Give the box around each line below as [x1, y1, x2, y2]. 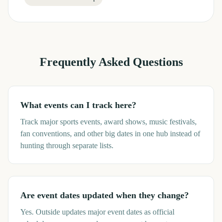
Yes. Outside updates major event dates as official [20, 208, 174, 216]
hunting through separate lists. [20, 141, 113, 150]
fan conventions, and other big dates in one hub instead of [20, 129, 200, 138]
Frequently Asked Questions [39, 55, 183, 68]
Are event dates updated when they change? [20, 190, 189, 200]
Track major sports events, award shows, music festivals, [20, 117, 197, 126]
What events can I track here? [20, 100, 136, 110]
